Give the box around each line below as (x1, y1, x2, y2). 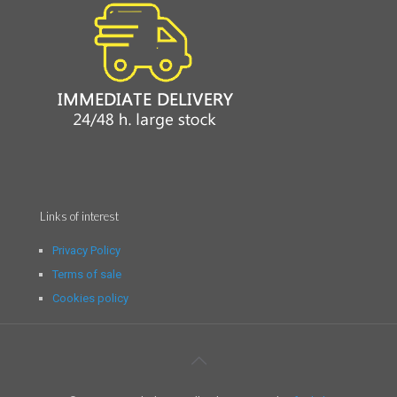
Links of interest (40, 209, 119, 224)
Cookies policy (52, 292, 129, 306)
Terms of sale (52, 268, 122, 282)
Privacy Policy (52, 244, 121, 258)
